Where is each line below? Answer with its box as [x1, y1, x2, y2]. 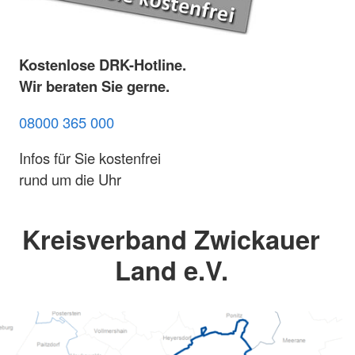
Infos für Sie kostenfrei [19, 147, 161, 169]
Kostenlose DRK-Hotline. [19, 54, 186, 76]
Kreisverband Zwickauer [22, 220, 320, 258]
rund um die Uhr [19, 169, 121, 190]
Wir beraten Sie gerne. [19, 75, 170, 97]
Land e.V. [114, 251, 228, 289]
